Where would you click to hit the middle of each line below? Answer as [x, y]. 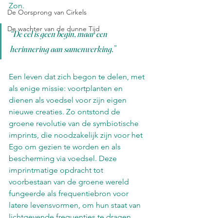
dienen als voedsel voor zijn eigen [69, 100]
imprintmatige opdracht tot [57, 170]
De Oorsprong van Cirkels [47, 12]
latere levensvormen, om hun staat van [76, 205]
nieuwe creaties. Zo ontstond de [65, 111]
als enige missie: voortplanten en [67, 88]
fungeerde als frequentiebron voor [70, 193]
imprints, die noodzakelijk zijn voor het [77, 135]
